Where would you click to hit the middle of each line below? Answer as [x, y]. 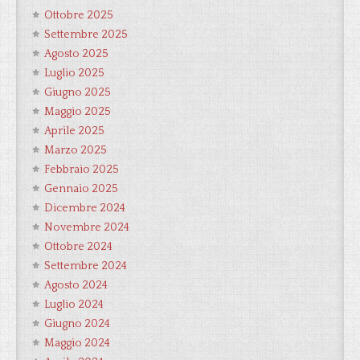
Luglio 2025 [74, 73]
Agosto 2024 [76, 285]
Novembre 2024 [87, 227]
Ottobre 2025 [79, 15]
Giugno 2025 [78, 92]
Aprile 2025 [74, 131]
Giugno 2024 [77, 324]
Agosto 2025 [76, 54]
